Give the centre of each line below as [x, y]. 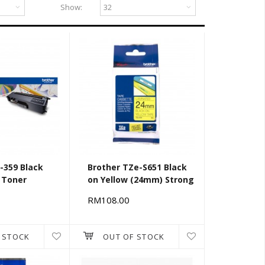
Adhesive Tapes [122, 192]
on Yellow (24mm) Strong [141, 180]
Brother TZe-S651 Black [137, 167]
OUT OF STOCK [134, 237]
